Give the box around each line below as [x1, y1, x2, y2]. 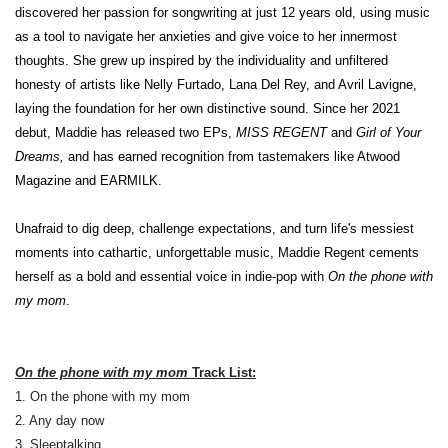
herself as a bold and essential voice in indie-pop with [15, 268, 328, 284]
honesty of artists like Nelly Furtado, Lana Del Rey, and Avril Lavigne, [15, 76, 417, 92]
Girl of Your [356, 124, 421, 140]
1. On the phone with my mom [15, 388, 190, 404]
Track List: [188, 364, 256, 380]
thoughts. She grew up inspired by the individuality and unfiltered [15, 52, 388, 68]
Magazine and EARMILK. [15, 172, 162, 188]
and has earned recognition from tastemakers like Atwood [64, 148, 400, 164]
